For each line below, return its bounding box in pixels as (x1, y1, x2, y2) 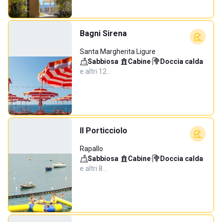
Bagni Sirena (80, 29, 127, 38)
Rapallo (80, 145, 103, 153)
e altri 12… (80, 67, 111, 75)
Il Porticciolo (80, 126, 127, 135)
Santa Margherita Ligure (80, 48, 156, 55)
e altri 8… (80, 165, 107, 172)
